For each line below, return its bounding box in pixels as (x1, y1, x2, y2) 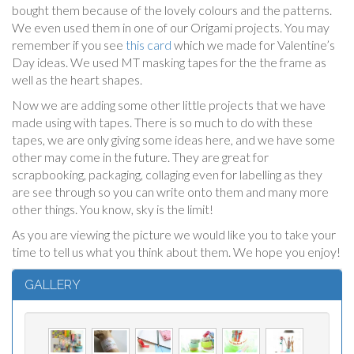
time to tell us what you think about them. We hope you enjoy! (12, 243, 341, 259)
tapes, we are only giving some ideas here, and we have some (12, 131, 335, 147)
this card (126, 36, 171, 52)
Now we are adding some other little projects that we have (12, 96, 326, 112)
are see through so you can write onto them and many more (12, 183, 329, 199)
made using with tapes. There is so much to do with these (12, 114, 313, 130)
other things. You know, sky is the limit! (12, 201, 213, 217)
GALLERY (24, 277, 81, 292)
